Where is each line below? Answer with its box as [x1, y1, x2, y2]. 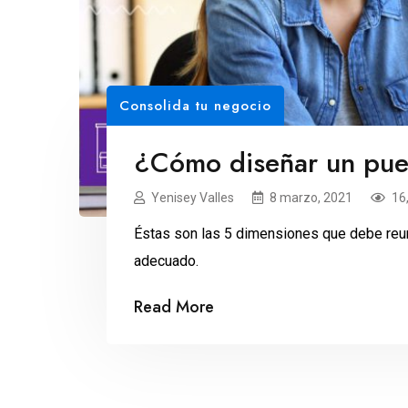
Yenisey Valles [151, 189, 234, 205]
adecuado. [134, 251, 199, 270]
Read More [134, 294, 214, 319]
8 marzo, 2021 [270, 189, 352, 205]
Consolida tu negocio [119, 95, 271, 116]
